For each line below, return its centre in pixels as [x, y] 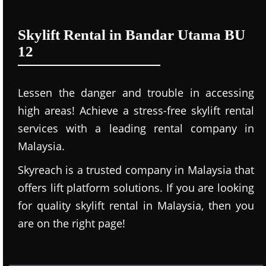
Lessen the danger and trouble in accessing [136, 93]
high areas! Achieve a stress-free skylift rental [136, 110]
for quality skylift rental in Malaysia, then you [136, 205]
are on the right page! [72, 223]
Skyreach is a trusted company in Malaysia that [136, 170]
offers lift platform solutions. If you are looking [136, 188]
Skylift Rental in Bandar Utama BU [132, 35]
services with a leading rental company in [136, 128]
